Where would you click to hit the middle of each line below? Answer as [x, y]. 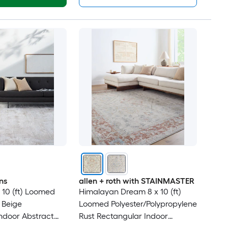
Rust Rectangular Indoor [123, 216]
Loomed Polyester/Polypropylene [138, 204]
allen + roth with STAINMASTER [136, 181]
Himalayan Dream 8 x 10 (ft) [130, 192]
